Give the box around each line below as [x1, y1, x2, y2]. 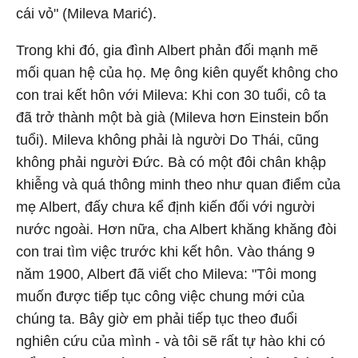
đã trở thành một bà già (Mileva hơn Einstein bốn [16, 109, 328, 125]
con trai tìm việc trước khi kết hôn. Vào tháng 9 [16, 244, 315, 260]
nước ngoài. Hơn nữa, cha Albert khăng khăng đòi [16, 221, 336, 237]
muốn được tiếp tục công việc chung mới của [16, 288, 304, 304]
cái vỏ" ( [16, 6, 67, 22]
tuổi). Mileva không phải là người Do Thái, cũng [16, 132, 319, 148]
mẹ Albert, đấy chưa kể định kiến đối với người [16, 199, 315, 215]
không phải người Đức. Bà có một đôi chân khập [16, 154, 326, 170]
